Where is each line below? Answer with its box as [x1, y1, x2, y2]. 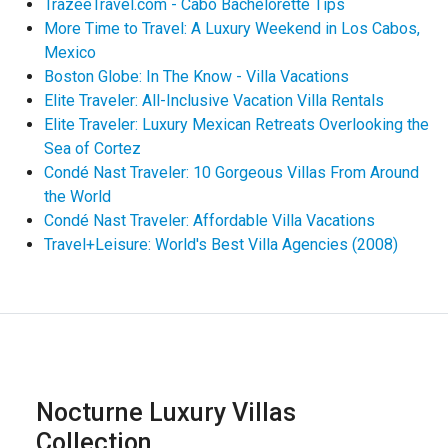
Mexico [44, 43, 96, 63]
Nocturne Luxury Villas [36, 397, 296, 427]
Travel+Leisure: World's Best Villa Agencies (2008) [44, 235, 398, 255]
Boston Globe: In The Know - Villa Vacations [44, 67, 349, 87]
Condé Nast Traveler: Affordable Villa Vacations [44, 211, 375, 231]
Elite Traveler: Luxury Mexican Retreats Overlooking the [44, 115, 429, 135]
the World [44, 187, 111, 207]
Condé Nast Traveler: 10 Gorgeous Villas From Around [44, 163, 419, 183]
